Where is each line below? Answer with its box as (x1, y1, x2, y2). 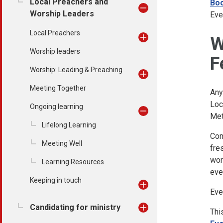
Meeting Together (30, 84, 86, 92)
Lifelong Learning (42, 121, 96, 129)
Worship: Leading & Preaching (30, 66, 122, 74)
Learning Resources (42, 158, 104, 166)
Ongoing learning (30, 103, 83, 111)
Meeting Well (42, 139, 82, 147)
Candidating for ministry (30, 203, 120, 212)
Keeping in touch (30, 176, 82, 184)
